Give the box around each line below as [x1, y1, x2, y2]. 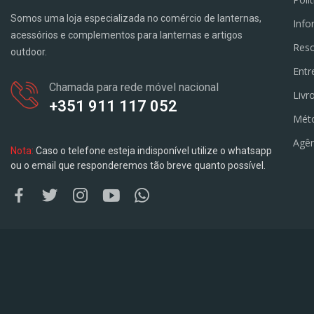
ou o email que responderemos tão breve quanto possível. [11, 160, 266, 172]
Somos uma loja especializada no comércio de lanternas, [11, 13, 261, 25]
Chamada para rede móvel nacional [49, 81, 219, 95]
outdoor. [11, 46, 47, 58]
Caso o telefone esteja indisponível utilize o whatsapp [34, 145, 272, 157]
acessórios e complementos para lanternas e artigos [11, 29, 243, 41]
